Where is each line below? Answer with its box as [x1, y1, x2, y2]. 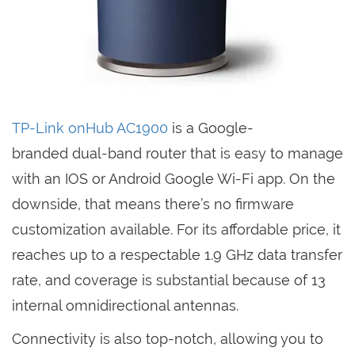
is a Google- [168, 120, 254, 137]
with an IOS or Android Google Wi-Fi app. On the [12, 170, 335, 188]
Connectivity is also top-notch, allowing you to [12, 330, 323, 348]
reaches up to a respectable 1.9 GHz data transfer [12, 246, 342, 264]
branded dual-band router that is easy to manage [12, 145, 343, 162]
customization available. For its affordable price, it [12, 221, 341, 239]
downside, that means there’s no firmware [12, 196, 294, 213]
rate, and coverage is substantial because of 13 [12, 272, 326, 289]
